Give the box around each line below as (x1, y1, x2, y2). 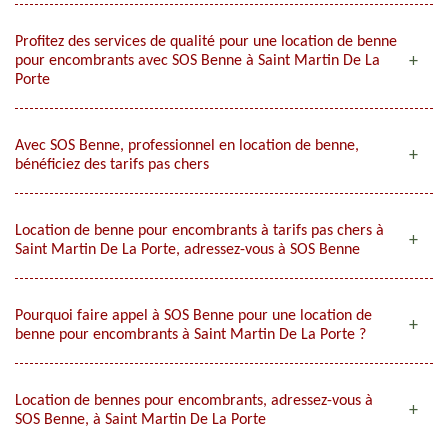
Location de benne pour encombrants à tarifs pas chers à (15, 223, 384, 239)
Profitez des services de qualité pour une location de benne (15, 34, 397, 50)
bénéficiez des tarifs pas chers (15, 157, 209, 173)
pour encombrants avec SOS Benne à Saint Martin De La (15, 53, 380, 69)
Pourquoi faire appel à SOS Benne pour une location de (15, 308, 372, 324)
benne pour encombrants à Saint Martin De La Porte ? (15, 327, 366, 343)
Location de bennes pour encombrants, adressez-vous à (15, 393, 373, 409)
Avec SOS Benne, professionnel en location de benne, (15, 138, 359, 154)
